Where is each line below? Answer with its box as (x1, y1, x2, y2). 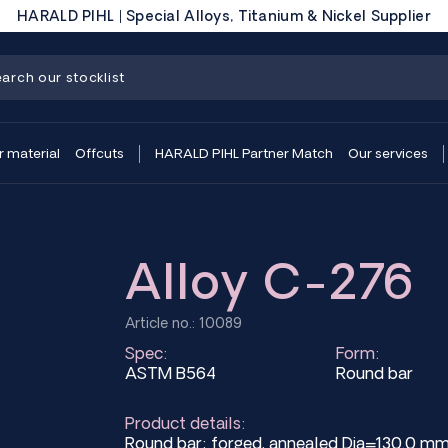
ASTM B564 (125, 364, 217, 382)
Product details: (125, 414, 247, 432)
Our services (348, 146, 428, 160)
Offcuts (75, 146, 124, 160)
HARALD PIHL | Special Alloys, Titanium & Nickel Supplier (17, 8, 431, 24)
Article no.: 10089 (125, 315, 243, 331)
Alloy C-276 (125, 253, 415, 308)
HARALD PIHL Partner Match (155, 146, 333, 160)
